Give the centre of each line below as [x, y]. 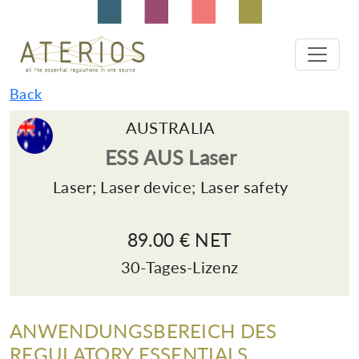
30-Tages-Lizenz [179, 267]
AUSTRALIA [170, 127]
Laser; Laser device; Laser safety [171, 187]
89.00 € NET [179, 240]
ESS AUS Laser [170, 157]
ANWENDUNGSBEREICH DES [143, 331]
